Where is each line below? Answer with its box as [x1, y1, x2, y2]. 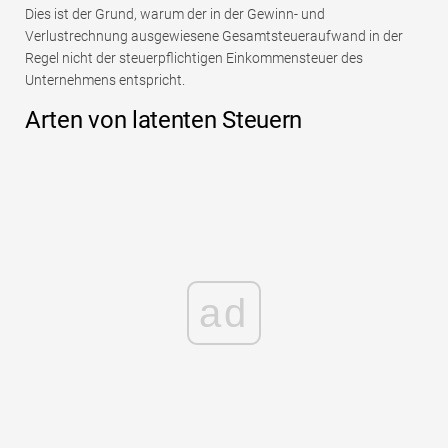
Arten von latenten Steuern [25, 106, 303, 135]
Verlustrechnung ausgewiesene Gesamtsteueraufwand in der [25, 28, 403, 45]
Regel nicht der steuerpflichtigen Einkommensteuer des [25, 50, 363, 67]
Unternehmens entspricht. [25, 72, 185, 89]
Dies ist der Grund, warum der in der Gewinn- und [25, 6, 325, 23]
